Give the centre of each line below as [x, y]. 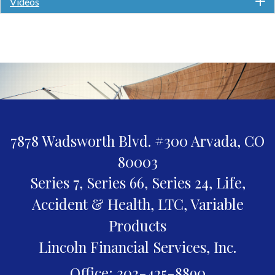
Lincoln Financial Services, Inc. [137, 247]
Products [137, 226]
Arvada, [216, 141]
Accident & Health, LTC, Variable [137, 204]
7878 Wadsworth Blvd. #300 [99, 141]
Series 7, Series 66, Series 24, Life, [137, 183]
